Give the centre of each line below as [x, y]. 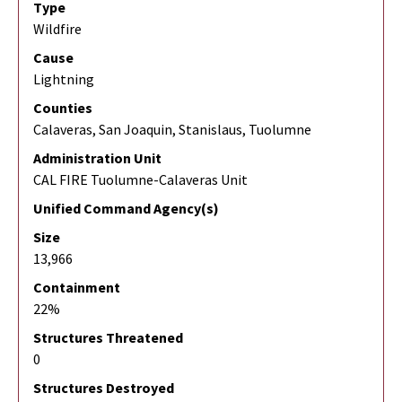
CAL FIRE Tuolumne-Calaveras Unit [140, 179]
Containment [77, 287]
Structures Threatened [108, 337]
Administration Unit [97, 157]
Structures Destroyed [104, 387]
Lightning [64, 79]
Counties [63, 107]
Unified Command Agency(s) [126, 208]
